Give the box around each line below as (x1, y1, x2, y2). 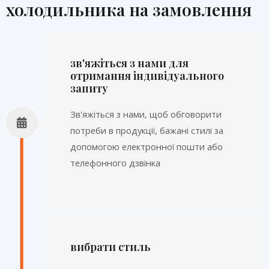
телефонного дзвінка (70, 156, 160, 169)
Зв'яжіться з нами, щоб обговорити (70, 107, 222, 120)
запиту (70, 80, 108, 95)
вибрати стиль (70, 238, 151, 254)
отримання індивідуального (70, 67, 224, 83)
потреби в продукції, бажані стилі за (70, 124, 223, 136)
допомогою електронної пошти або (70, 140, 223, 153)
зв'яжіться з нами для (70, 55, 189, 70)
